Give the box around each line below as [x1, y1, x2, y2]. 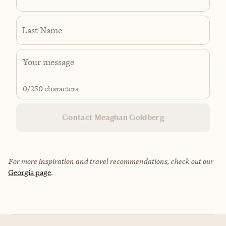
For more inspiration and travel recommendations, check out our [8, 156, 213, 166]
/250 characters [27, 83, 79, 93]
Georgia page [8, 167, 51, 177]
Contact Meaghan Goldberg [62, 112, 164, 122]
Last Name [22, 24, 62, 36]
